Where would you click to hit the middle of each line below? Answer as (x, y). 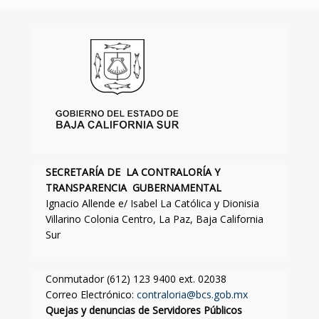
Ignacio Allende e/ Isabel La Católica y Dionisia (152, 204)
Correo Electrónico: (91, 295)
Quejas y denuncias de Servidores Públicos (144, 310)
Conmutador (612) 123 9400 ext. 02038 (136, 279)
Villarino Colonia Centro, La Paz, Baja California (155, 219)
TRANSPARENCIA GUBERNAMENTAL (134, 188)
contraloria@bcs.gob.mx (192, 295)
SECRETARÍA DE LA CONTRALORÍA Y (133, 172)
